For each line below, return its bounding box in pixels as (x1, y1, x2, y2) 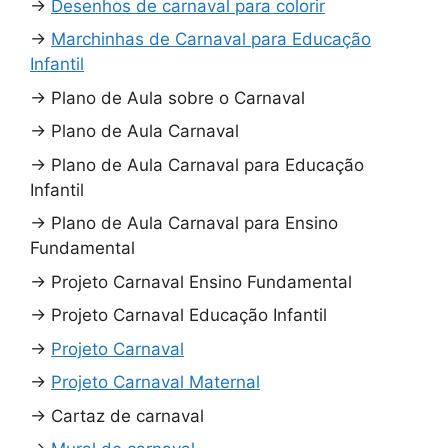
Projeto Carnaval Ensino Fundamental (51, 271, 352, 292)
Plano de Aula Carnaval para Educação (51, 154, 364, 175)
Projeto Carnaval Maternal (51, 372, 260, 393)
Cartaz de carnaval (51, 405, 204, 426)
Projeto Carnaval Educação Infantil (51, 305, 327, 326)
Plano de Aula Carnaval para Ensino (51, 213, 338, 234)
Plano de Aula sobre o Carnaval (51, 87, 305, 108)
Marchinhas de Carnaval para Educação (51, 29, 371, 50)
